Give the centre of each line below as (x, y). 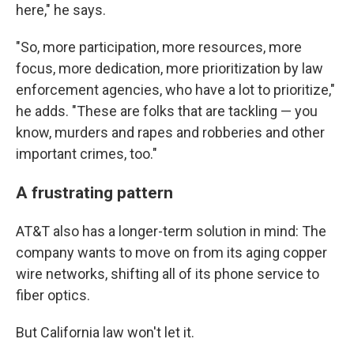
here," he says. (61, 10)
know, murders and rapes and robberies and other (170, 133)
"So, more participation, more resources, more (159, 47)
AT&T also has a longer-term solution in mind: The (171, 232)
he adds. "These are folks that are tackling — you (167, 111)
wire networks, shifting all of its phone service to (168, 274)
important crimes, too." (87, 154)
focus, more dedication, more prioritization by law (169, 69)
